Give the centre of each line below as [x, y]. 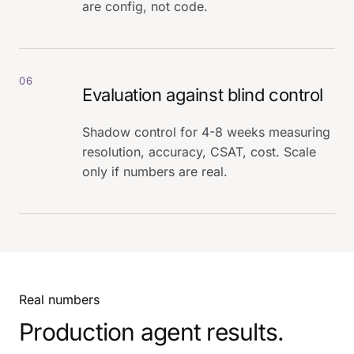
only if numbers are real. [155, 171]
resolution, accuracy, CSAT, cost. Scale [199, 151]
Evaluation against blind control [203, 94]
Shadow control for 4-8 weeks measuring [206, 132]
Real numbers [59, 299]
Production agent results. [152, 331]
